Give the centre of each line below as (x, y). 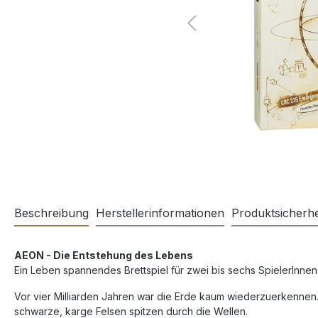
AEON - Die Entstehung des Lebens (104, 255)
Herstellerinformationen (160, 213)
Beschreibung (51, 213)
